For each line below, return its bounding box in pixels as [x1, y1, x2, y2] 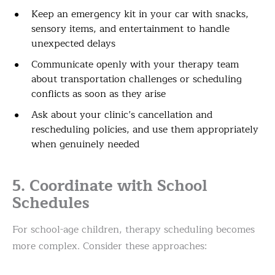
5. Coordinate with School [12, 173, 207, 199]
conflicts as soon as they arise [31, 86, 166, 103]
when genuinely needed [31, 136, 139, 153]
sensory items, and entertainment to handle [31, 21, 230, 37]
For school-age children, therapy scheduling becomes [12, 222, 255, 238]
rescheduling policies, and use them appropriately [31, 122, 258, 138]
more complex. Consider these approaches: [12, 238, 207, 255]
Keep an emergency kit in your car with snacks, [31, 6, 249, 23]
